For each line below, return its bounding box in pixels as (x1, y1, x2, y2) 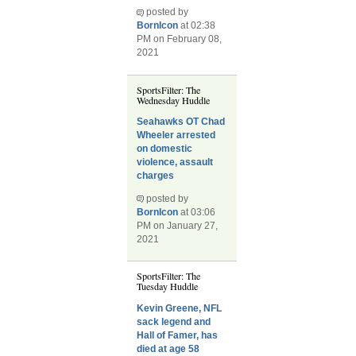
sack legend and (137, 315, 211, 327)
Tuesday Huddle (137, 280, 199, 293)
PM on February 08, (137, 33, 222, 45)
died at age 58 (137, 342, 200, 354)
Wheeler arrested (137, 129, 216, 141)
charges (137, 169, 175, 181)
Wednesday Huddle (137, 93, 211, 106)
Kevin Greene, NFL (137, 302, 222, 314)
